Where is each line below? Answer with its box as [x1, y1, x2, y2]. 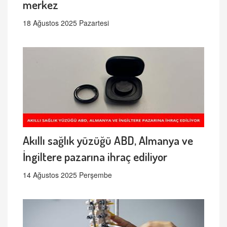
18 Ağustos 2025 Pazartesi [23, 18, 109, 28]
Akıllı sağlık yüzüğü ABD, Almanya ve [23, 133, 193, 148]
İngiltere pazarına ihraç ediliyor [23, 149, 167, 164]
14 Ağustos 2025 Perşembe [23, 170, 112, 180]
